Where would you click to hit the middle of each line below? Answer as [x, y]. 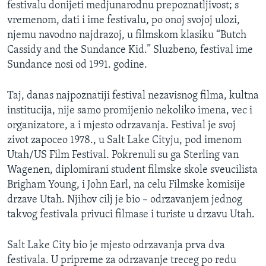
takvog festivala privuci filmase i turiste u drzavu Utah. [131, 214]
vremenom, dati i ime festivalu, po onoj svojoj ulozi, [123, 20]
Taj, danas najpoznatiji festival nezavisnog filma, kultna [133, 96]
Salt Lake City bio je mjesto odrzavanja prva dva [116, 245]
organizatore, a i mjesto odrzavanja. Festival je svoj [121, 125]
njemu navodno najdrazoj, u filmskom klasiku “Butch [127, 35]
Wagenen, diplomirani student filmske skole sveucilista [132, 170]
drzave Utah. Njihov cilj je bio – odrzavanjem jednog [125, 199]
